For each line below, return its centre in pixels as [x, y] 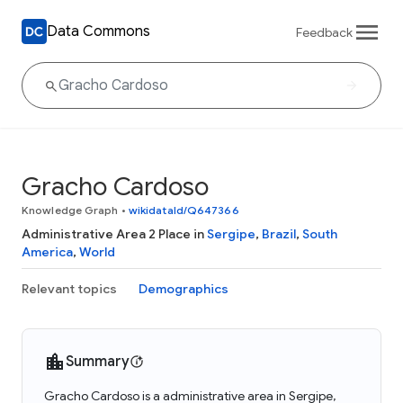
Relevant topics [69, 289]
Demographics [184, 289]
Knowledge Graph [70, 210]
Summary [98, 362]
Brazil [279, 234]
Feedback [324, 32]
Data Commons [99, 31]
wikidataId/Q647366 [184, 210]
